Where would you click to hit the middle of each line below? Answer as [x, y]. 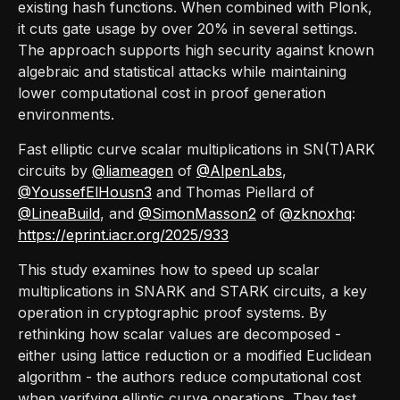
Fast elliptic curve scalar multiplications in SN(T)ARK [196, 149]
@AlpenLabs [239, 170]
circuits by [55, 170]
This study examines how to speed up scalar [169, 269]
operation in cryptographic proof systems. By [172, 312]
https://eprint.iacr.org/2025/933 [123, 234]
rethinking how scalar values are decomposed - [179, 333]
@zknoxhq [316, 213]
